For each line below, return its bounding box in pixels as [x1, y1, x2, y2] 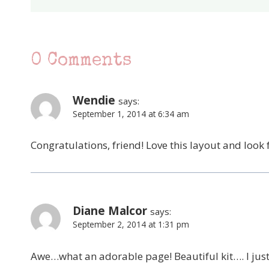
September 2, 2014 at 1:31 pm [73, 219, 189, 231]
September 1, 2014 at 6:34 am [73, 107, 189, 119]
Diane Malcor [73, 203, 147, 219]
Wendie [73, 92, 115, 108]
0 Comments [31, 52, 131, 70]
